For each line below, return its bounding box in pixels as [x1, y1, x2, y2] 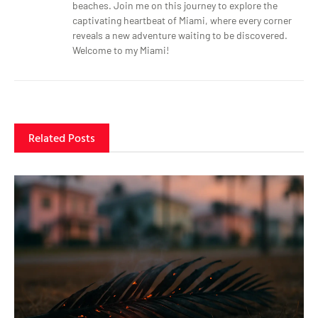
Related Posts [28, 128, 95, 146]
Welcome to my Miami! [72, 44, 169, 57]
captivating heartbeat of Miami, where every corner [72, 14, 292, 27]
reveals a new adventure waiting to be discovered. [72, 29, 287, 42]
